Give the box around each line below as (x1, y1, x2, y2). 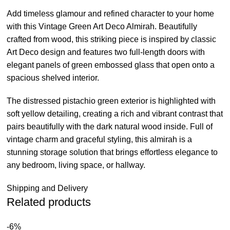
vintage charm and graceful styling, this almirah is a (7, 135, 193, 144)
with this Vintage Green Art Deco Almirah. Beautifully (7, 22, 198, 31)
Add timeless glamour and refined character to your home (7, 9, 215, 18)
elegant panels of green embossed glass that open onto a (7, 61, 215, 70)
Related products (7, 196, 91, 209)
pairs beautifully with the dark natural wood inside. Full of (7, 122, 213, 131)
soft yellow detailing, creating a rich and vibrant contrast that (7, 109, 223, 119)
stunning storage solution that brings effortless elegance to (7, 148, 218, 157)
